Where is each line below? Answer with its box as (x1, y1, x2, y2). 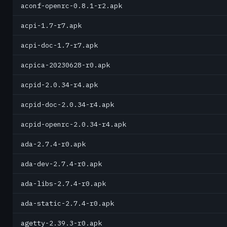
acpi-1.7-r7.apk (21, 21, 82, 30)
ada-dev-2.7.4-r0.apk (21, 159, 102, 168)
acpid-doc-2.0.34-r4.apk (21, 100, 114, 109)
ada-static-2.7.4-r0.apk (21, 199, 114, 208)
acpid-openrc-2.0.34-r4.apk (21, 120, 126, 129)
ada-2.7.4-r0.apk (21, 139, 86, 148)
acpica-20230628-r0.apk (21, 60, 110, 69)
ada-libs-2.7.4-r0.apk (21, 179, 106, 188)
